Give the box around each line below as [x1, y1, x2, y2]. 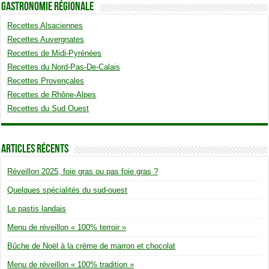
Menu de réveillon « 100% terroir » [7, 222, 127, 232]
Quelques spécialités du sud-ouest [7, 185, 128, 195]
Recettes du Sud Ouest [7, 103, 89, 113]
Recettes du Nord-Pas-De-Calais [7, 62, 121, 71]
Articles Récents [1, 143, 69, 156]
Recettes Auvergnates [7, 34, 85, 44]
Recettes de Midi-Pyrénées [7, 48, 102, 58]
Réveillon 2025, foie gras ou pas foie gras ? [7, 166, 159, 176]
